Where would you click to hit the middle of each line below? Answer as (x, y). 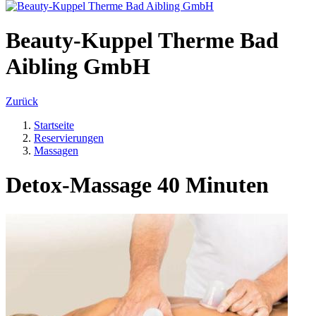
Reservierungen (69, 138)
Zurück (22, 101)
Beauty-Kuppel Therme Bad (142, 41)
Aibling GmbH (78, 67)
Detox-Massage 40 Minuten (137, 185)
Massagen (56, 150)
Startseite (54, 125)
